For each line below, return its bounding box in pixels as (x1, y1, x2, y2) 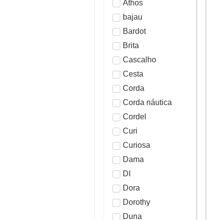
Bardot (123, 27, 146, 35)
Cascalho (123, 55, 156, 64)
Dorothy (123, 197, 150, 206)
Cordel (123, 112, 146, 121)
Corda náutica (123, 98, 172, 107)
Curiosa (123, 140, 150, 149)
